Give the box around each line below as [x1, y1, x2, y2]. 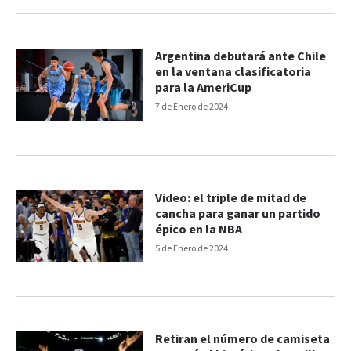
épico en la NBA [155, 221, 243, 238]
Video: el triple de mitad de [155, 190, 307, 207]
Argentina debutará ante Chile [155, 48, 327, 65]
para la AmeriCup [155, 79, 252, 96]
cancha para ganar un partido [155, 205, 321, 223]
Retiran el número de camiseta [155, 331, 331, 349]
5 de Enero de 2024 [155, 242, 229, 255]
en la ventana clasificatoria [155, 63, 312, 81]
